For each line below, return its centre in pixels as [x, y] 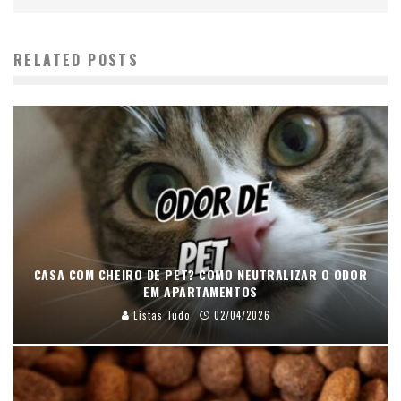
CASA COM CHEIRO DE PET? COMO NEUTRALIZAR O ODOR [200, 274]
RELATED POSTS [77, 60]
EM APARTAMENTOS [200, 291]
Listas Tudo [160, 315]
